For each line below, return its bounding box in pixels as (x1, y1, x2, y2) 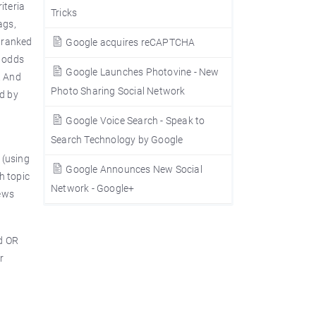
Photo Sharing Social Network (51, 85, 186, 97)
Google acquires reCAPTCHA (63, 37, 195, 48)
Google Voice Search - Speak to (63, 115, 205, 126)
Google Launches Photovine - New (63, 66, 219, 78)
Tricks (51, 7, 78, 18)
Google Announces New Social (63, 164, 202, 175)
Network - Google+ (51, 183, 135, 194)
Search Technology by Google (51, 134, 183, 145)
